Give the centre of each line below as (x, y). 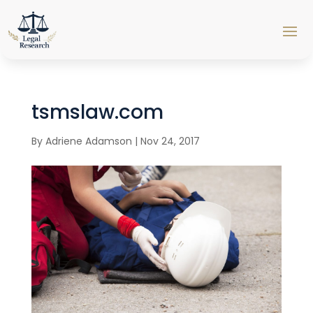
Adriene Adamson (88, 141)
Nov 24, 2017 (170, 141)
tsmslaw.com (97, 112)
